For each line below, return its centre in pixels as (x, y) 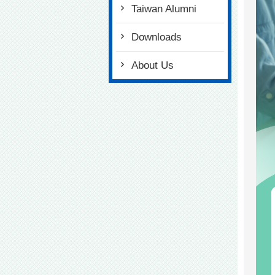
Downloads (157, 37)
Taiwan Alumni (164, 9)
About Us (153, 65)
